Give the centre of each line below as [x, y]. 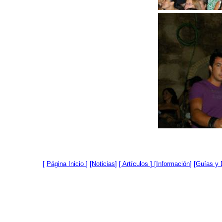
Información [173, 164]
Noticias [103, 164]
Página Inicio [65, 164]
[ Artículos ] [136, 164]
